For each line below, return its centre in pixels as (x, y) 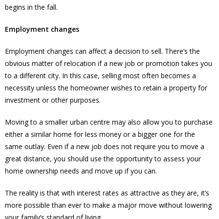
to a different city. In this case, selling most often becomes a (100, 75)
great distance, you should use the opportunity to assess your (103, 158)
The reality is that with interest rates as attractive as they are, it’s (107, 193)
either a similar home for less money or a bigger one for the (100, 134)
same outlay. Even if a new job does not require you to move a (105, 146)
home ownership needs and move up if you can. (81, 171)
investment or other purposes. (53, 100)
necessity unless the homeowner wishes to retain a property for (106, 88)
